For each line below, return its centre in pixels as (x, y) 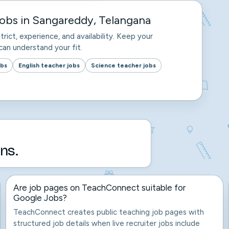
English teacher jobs (49, 65)
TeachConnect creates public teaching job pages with (109, 212)
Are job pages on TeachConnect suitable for (100, 188)
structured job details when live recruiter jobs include (107, 223)
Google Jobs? (40, 198)
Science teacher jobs (123, 65)
